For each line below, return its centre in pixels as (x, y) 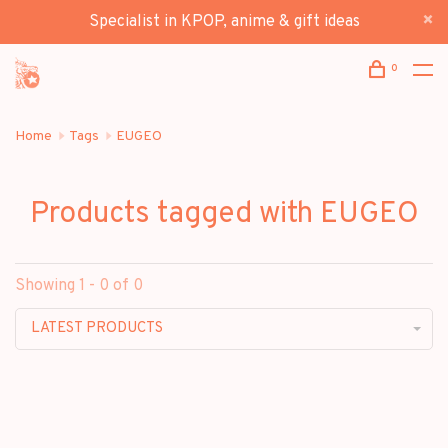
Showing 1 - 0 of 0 (79, 286)
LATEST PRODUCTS (97, 328)
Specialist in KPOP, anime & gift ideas (224, 22)
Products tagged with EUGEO (224, 214)
